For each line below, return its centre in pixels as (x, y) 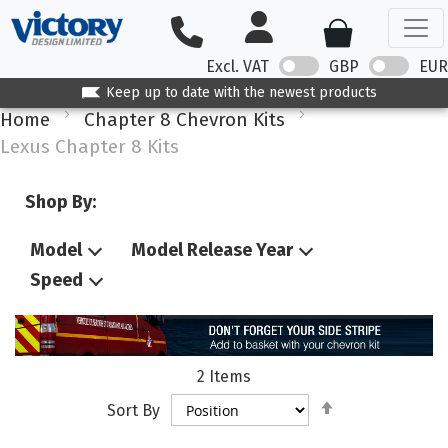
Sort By (133, 410)
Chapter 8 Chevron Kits (184, 119)
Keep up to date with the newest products (236, 92)
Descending (384, 423)
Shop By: (60, 202)
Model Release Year (212, 250)
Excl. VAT (237, 66)
